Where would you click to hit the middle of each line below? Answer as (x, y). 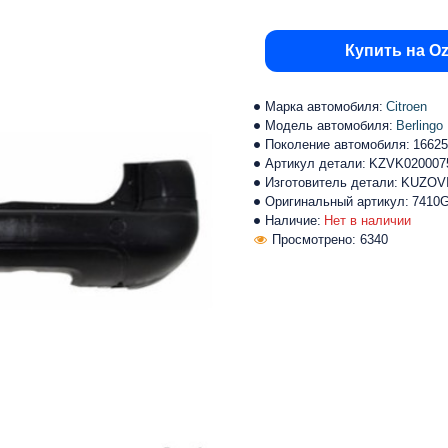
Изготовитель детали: (331, 182)
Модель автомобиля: (329, 125)
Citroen (406, 106)
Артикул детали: (315, 163)
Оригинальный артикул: (337, 201)
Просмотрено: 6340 (330, 239)
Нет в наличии (367, 220)
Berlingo (419, 125)
